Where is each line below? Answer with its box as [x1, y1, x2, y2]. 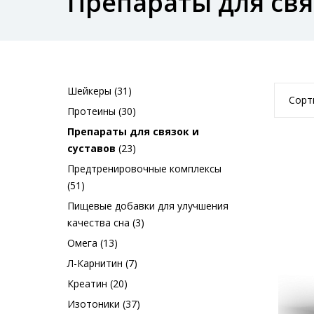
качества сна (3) [67, 216, 144, 229]
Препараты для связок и [67, 125, 199, 138]
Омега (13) [67, 236, 118, 250]
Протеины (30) [67, 104, 136, 118]
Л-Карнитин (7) [67, 257, 137, 270]
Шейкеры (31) [67, 84, 132, 97]
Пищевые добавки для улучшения [67, 199, 228, 212]
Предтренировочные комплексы [67, 162, 221, 175]
